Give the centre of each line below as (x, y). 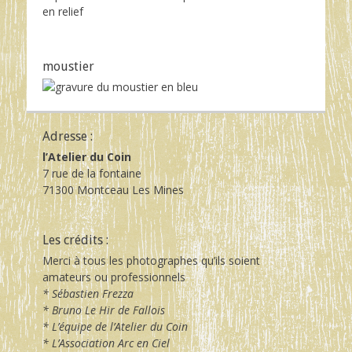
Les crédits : (75, 240)
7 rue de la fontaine (92, 173)
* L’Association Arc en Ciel (106, 343)
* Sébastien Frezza (88, 293)
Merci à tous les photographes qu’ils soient (151, 260)
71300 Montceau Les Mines (113, 189)
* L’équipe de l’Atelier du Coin (115, 326)
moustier (68, 66)
